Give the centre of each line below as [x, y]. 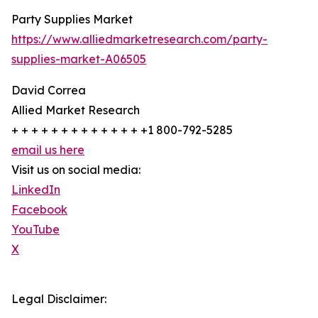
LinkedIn [36, 190]
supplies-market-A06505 [79, 59]
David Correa [49, 91]
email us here [48, 150]
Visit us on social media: [76, 170]
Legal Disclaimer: [59, 299]
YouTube [35, 230]
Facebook [39, 210]
